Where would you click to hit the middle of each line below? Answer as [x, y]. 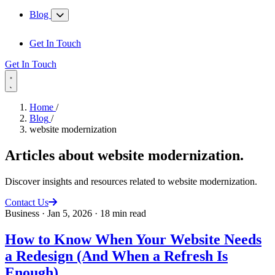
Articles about [51, 155]
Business [22, 213]
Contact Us [27, 202]
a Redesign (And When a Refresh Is [116, 256]
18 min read [123, 213]
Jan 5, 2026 [70, 213]
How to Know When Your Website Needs [133, 239]
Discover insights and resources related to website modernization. [131, 181]
